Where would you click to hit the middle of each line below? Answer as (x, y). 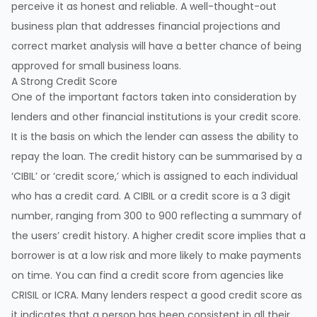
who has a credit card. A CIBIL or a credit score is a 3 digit (151, 196)
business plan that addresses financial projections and (146, 27)
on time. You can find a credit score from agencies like (148, 276)
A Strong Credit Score (64, 82)
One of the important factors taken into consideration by (154, 97)
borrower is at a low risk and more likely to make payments (156, 256)
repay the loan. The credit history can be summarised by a (157, 157)
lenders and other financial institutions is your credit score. (156, 117)
